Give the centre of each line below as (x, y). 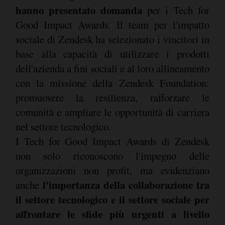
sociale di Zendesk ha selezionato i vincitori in (112, 39)
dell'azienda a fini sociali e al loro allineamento (112, 69)
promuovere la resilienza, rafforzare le (112, 98)
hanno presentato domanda (79, 10)
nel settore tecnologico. (64, 127)
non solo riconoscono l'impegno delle (112, 156)
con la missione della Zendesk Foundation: (112, 83)
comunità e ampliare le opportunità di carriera (112, 112)
